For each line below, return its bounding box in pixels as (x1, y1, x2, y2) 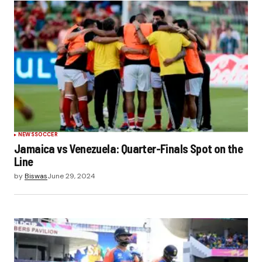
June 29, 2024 (47, 171, 95, 181)
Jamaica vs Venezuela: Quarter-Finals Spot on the (14, 141, 243, 156)
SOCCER (34, 130, 58, 138)
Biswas (25, 171, 47, 181)
